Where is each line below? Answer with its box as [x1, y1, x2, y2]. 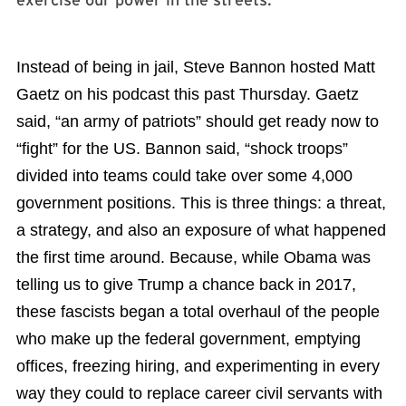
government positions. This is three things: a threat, [16, 194, 386, 213]
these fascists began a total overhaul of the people [16, 303, 380, 322]
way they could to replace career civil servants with [16, 384, 382, 403]
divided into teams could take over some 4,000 [16, 167, 353, 186]
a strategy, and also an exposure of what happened [16, 221, 386, 240]
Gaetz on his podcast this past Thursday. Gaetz [16, 85, 359, 104]
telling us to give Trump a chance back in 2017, [16, 275, 356, 295]
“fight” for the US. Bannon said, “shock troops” [16, 140, 348, 159]
